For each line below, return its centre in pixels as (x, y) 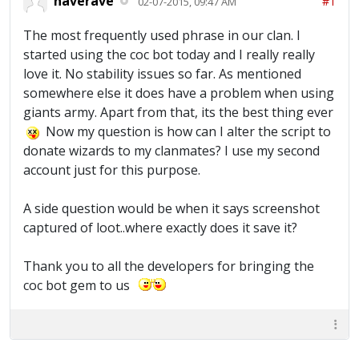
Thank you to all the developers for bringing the (169, 266)
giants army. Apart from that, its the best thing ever (178, 112)
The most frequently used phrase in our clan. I (162, 35)
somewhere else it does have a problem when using (179, 93)
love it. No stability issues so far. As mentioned (162, 74)
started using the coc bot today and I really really (169, 54)
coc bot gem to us (80, 285)
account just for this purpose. (112, 170)
